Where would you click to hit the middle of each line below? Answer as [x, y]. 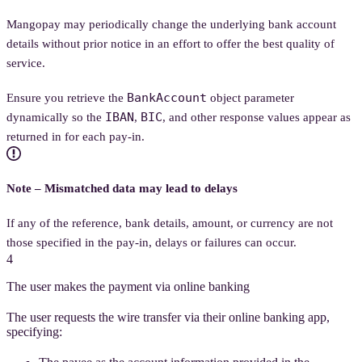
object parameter [250, 97]
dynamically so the [56, 117]
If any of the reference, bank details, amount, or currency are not [170, 223]
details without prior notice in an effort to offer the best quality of [170, 43]
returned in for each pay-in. [76, 136]
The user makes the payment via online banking [128, 287]
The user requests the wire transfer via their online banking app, [168, 318]
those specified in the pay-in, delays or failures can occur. [152, 243]
